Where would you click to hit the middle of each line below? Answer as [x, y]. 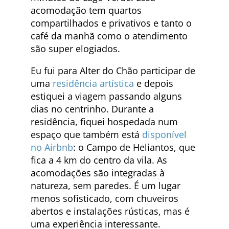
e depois [154, 83]
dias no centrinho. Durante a [92, 109]
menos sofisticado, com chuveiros [105, 198]
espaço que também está [86, 134]
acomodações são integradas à [98, 173]
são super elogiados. [75, 48]
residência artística [93, 83]
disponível [164, 134]
